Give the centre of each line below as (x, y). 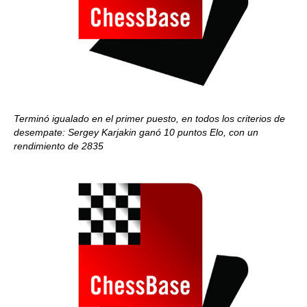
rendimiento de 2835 (59, 146)
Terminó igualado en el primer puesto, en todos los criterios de (149, 119)
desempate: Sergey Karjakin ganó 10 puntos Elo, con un (136, 132)
